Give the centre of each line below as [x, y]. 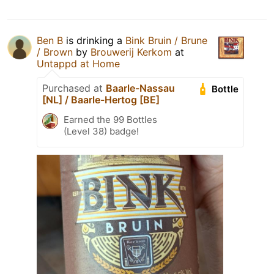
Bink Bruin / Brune [166, 41]
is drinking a [94, 41]
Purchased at [74, 88]
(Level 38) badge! [101, 131]
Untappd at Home [78, 64]
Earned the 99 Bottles [110, 120]
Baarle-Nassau [140, 88]
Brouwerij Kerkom [131, 52]
